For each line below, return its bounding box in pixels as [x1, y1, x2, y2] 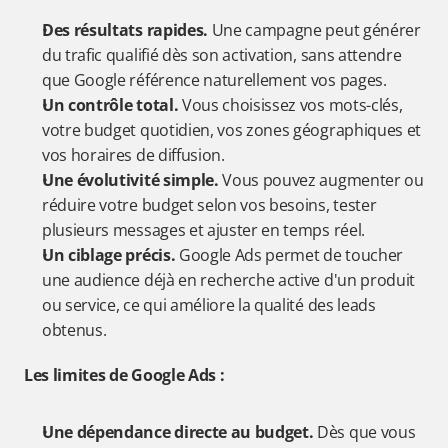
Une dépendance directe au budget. [42, 421, 314, 443]
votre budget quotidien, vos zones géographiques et [42, 119, 421, 141]
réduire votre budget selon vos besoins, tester [42, 194, 377, 216]
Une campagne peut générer [207, 19, 421, 41]
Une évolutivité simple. [42, 169, 219, 191]
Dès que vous [313, 421, 416, 443]
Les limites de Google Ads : [24, 364, 225, 386]
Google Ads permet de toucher [175, 244, 403, 266]
